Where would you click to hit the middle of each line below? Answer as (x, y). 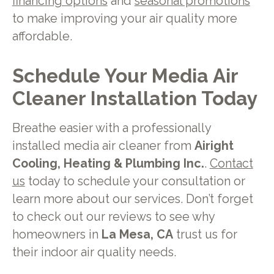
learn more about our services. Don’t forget (132, 199)
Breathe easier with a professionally (111, 128)
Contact (231, 164)
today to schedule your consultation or (135, 182)
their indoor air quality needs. (94, 253)
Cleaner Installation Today (135, 98)
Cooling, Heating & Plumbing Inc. (108, 164)
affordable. (42, 36)
